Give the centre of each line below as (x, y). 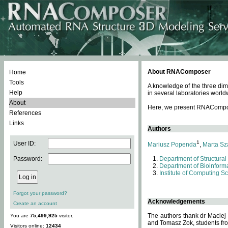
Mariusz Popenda (172, 145)
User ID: (24, 144)
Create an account (35, 203)
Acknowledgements (176, 202)
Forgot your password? (40, 193)
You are (20, 216)
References (25, 113)
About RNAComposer (179, 72)
